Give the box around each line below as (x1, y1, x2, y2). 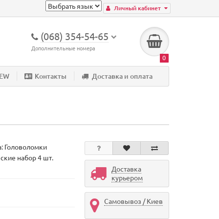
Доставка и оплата (92, 71, 153, 81)
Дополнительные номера (31, 44, 96, 52)
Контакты (35, 71, 66, 81)
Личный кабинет (114, 4, 161, 12)
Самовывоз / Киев (104, 197, 163, 205)
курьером (111, 173, 143, 182)
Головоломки (4, 142, 47, 151)
